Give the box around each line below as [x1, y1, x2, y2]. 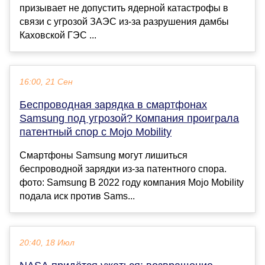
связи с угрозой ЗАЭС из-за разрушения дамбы [20, 17, 229, 27]
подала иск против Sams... [20, 191, 135, 202]
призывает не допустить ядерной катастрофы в [20, 3, 228, 14]
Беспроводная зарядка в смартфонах [20, 99, 207, 111]
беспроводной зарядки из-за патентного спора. [20, 164, 227, 174]
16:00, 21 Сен [20, 77, 73, 87]
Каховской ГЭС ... [20, 30, 96, 41]
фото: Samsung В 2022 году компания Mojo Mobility [20, 177, 244, 188]
